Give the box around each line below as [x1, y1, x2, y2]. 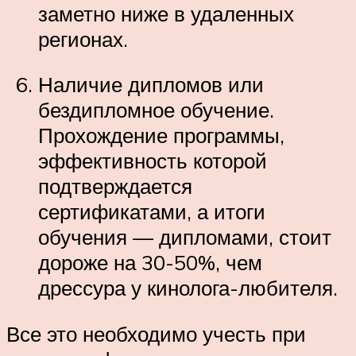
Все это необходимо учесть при [6, 320, 306, 346]
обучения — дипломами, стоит [38, 224, 331, 250]
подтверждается [38, 173, 192, 199]
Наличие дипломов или [38, 72, 264, 98]
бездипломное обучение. [38, 97, 274, 123]
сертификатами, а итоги [38, 199, 265, 225]
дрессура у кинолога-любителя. [38, 275, 338, 301]
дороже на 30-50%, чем [38, 250, 262, 276]
